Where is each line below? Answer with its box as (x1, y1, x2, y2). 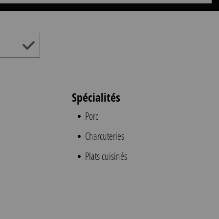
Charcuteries (83, 130, 125, 142)
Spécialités (72, 89, 121, 105)
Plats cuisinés (83, 150, 128, 162)
